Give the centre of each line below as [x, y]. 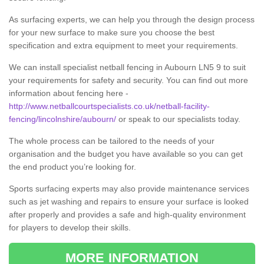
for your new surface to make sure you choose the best [112, 33]
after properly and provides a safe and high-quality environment [127, 215]
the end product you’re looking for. [72, 167]
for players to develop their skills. [70, 228]
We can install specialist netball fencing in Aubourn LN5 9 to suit [127, 67]
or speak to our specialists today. [178, 119]
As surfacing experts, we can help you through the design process [132, 20]
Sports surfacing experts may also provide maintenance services [129, 189]
